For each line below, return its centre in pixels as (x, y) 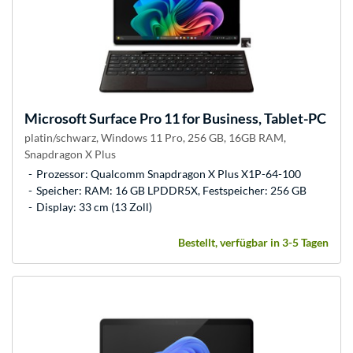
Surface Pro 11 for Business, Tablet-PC (206, 118)
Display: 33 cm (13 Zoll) (94, 206)
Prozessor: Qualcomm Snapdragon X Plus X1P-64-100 (169, 173)
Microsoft (56, 118)
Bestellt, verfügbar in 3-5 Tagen (253, 242)
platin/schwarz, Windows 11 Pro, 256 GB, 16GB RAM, (155, 137)
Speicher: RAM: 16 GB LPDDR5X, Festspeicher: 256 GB (171, 190)
